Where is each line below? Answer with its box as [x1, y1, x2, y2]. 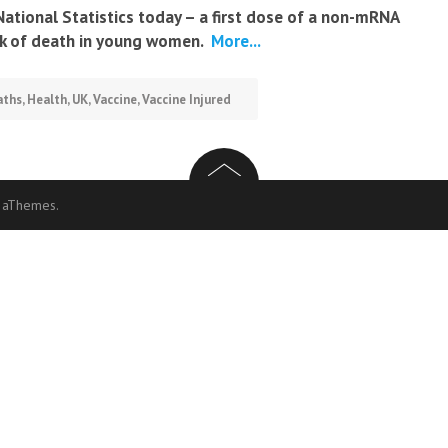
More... [207, 30, 261, 52]
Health [27, 91, 67, 108]
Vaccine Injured [142, 91, 231, 108]
